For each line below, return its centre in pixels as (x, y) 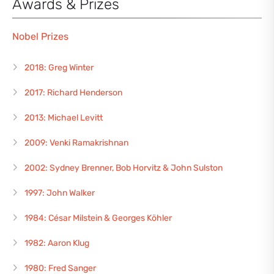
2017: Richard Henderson (73, 93)
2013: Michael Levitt (64, 118)
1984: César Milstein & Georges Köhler (98, 218)
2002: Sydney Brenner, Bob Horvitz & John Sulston (124, 168)
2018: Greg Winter (59, 68)
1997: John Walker (60, 193)
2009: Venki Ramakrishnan (76, 143)
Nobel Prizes (40, 37)
